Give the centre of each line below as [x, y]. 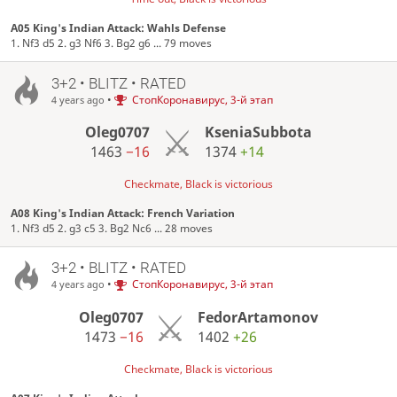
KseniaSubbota [258, 132]
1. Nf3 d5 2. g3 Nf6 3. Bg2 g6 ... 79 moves [112, 43]
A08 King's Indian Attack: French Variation [123, 213]
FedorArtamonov [258, 318]
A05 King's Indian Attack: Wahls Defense [119, 27]
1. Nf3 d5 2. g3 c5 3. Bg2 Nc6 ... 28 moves [112, 228]
